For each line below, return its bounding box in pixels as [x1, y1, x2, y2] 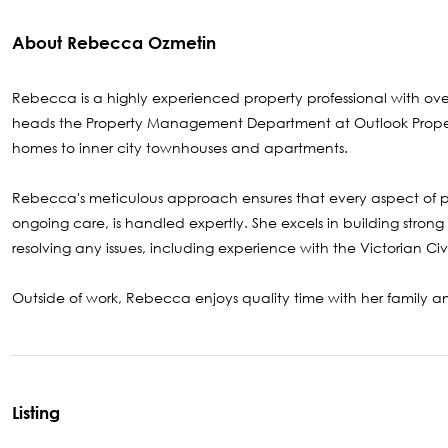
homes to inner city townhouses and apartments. [12, 137, 348, 157]
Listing [12, 403, 60, 423]
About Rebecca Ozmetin [12, 32, 216, 52]
